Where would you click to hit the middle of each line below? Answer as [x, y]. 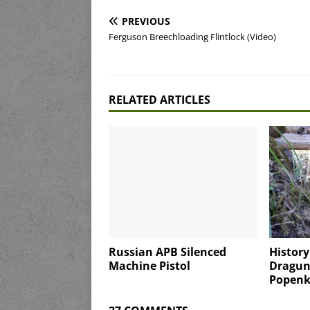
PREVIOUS [146, 21]
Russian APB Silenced [167, 252]
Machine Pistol [149, 265]
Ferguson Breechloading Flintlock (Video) [192, 37]
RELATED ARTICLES [159, 100]
